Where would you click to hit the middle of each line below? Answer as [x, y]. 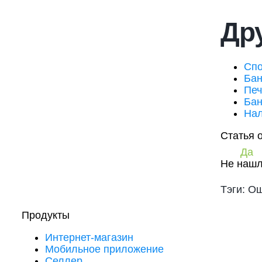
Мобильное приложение [104, 249]
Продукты [46, 215]
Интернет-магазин [89, 237]
